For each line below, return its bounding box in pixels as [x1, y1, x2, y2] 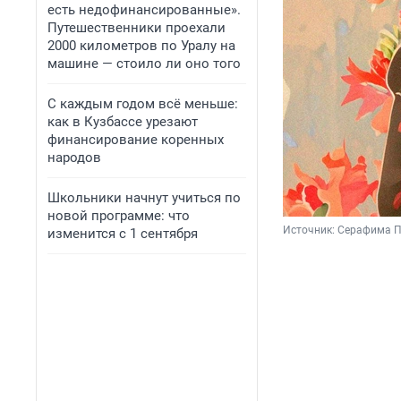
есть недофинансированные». [47, 2, 241, 18]
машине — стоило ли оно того [47, 55, 241, 72]
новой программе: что [47, 208, 190, 224]
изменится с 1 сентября [47, 226, 198, 242]
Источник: [283, 224, 337, 237]
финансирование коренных [47, 132, 224, 148]
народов [47, 149, 101, 166]
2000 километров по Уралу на [47, 38, 235, 54]
